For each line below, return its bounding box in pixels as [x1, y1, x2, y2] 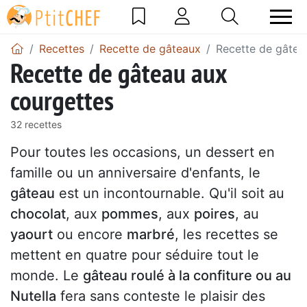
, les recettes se [175, 225, 278, 243]
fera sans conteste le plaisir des [56, 287, 265, 304]
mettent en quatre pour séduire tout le [10, 246, 259, 263]
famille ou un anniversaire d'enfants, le [10, 164, 260, 181]
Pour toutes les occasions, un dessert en [10, 143, 275, 160]
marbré [127, 225, 175, 243]
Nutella [10, 287, 56, 304]
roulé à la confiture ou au [127, 267, 291, 284]
